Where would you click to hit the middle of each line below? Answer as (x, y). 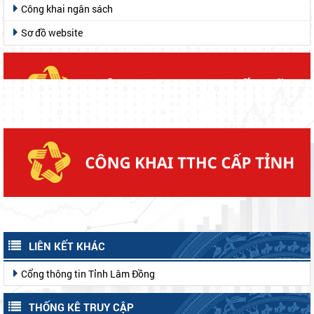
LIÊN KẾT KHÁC (67, 246)
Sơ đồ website (52, 33)
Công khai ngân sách (67, 8)
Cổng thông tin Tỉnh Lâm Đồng (88, 273)
